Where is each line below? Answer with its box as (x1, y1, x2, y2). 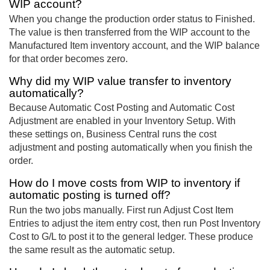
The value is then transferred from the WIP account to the (9, 27, 250, 37)
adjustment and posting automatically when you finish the (9, 142, 253, 153)
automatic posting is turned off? (9, 189, 171, 202)
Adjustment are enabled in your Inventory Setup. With (9, 116, 236, 127)
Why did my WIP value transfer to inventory (9, 74, 231, 87)
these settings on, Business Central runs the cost (9, 129, 216, 140)
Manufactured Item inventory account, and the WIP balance (9, 40, 260, 51)
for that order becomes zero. (9, 53, 128, 64)
